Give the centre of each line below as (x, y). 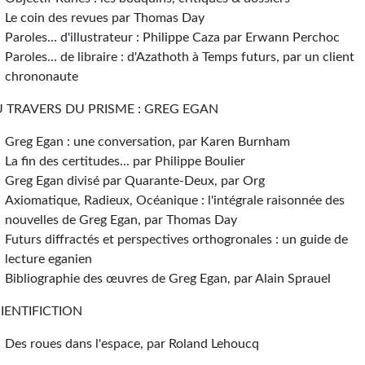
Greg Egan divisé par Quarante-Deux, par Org (135, 181)
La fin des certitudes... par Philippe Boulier (125, 161)
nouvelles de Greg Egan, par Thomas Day (121, 220)
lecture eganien (49, 259)
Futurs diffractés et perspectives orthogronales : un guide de (177, 240)
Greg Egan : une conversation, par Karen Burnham (148, 142)
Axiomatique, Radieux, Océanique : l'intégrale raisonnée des (175, 200)
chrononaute (42, 77)
